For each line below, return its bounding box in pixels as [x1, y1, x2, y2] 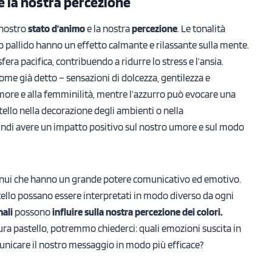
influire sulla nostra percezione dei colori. [52, 205, 222, 218]
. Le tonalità [177, 22, 225, 35]
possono [13, 205, 52, 218]
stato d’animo [28, 22, 85, 35]
